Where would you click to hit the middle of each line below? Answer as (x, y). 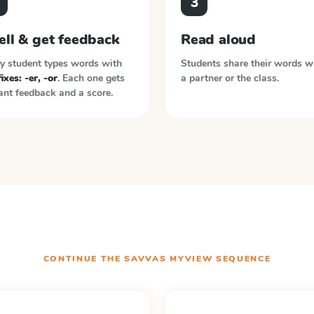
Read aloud (218, 40)
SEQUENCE (242, 259)
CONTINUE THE (84, 259)
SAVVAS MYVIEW (169, 259)
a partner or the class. (230, 78)
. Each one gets (91, 78)
